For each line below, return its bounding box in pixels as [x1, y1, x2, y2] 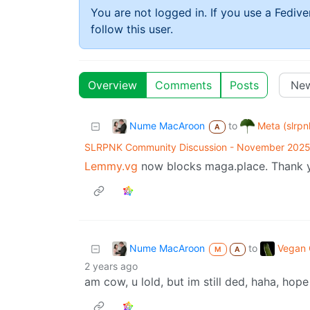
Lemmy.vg [84, 159, 138, 174]
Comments [155, 78, 212, 93]
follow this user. [91, 22, 173, 37]
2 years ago [84, 260, 138, 273]
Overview [88, 78, 137, 93]
